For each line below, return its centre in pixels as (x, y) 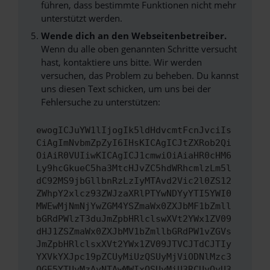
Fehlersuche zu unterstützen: (100, 102)
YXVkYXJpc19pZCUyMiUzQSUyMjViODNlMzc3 (134, 257)
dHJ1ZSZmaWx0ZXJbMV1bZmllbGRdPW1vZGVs (134, 232)
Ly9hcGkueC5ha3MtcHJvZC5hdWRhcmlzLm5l (134, 168)
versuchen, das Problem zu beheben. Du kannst (140, 75)
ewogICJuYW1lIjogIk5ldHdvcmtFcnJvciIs (134, 130)
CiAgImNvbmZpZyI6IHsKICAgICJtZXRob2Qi (134, 143)
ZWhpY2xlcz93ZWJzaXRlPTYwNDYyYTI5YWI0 (134, 194)
